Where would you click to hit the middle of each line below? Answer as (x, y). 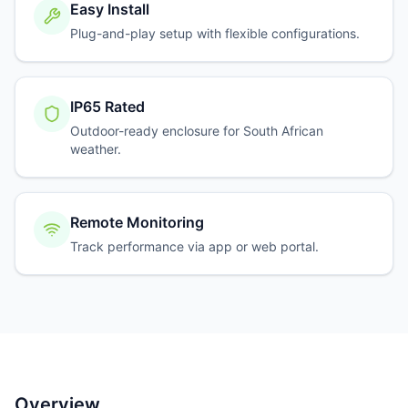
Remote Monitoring (137, 222)
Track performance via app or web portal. (194, 246)
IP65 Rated (107, 107)
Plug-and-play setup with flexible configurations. (215, 33)
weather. (95, 149)
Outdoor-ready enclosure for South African (196, 131)
